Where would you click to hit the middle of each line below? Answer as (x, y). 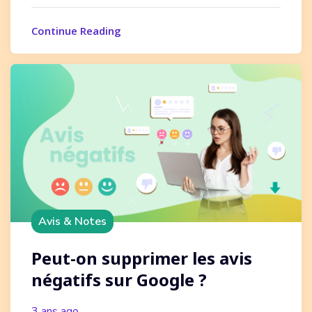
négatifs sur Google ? (119, 279)
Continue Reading (76, 30)
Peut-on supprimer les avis (142, 258)
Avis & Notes (72, 221)
